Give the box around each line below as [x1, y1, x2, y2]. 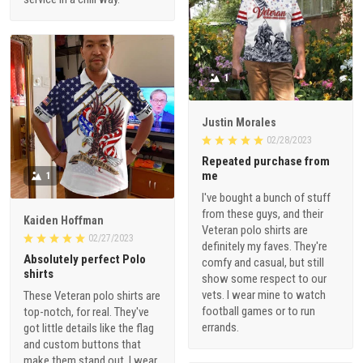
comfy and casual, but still [202, 254, 324, 270]
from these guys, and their [202, 206, 323, 221]
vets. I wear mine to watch [202, 287, 326, 302]
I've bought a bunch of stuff [202, 190, 331, 205]
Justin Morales [202, 115, 276, 129]
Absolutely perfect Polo [23, 252, 146, 267]
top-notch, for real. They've [23, 305, 149, 319]
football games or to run [202, 303, 315, 318]
